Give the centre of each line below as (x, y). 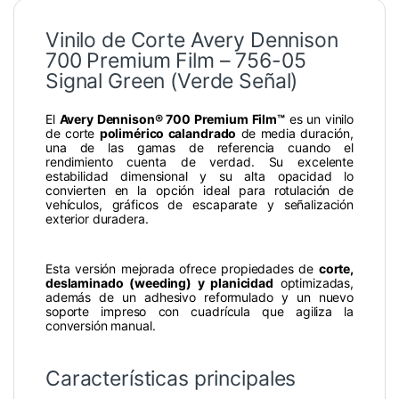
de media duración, (295, 134)
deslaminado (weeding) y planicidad (159, 283)
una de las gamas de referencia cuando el (199, 148)
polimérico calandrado (168, 134)
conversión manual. (101, 326)
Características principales (171, 379)
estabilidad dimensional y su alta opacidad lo (199, 176)
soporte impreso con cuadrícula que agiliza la (199, 312)
